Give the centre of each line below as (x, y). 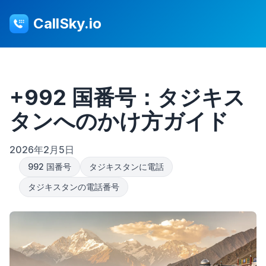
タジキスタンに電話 (126, 167)
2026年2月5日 (42, 150)
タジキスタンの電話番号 (74, 187)
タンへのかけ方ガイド (119, 121)
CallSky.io (67, 23)
